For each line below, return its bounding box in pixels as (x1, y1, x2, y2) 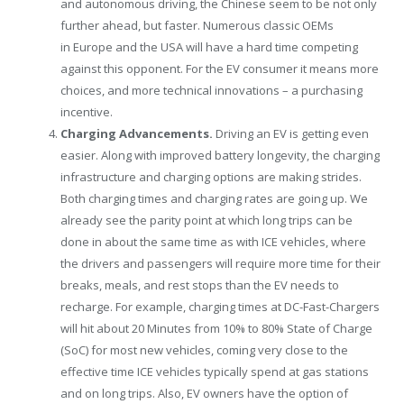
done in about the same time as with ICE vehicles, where (60, 234, 366, 251)
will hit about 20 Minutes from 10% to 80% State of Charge (60, 320, 372, 337)
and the (113, 39, 161, 56)
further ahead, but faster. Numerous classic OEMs (60, 17, 334, 34)
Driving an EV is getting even (213, 125, 369, 142)
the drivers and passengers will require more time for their (60, 255, 381, 272)
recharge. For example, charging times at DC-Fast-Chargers (60, 298, 380, 316)
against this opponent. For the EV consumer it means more (60, 60, 379, 78)
